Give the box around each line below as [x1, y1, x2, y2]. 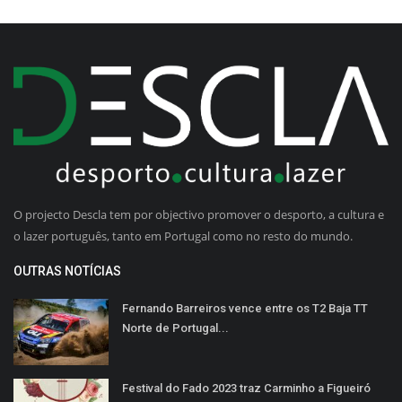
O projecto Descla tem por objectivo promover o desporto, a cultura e [13, 205, 384, 223]
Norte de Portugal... [122, 320, 229, 335]
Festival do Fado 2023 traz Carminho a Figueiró [122, 380, 371, 395]
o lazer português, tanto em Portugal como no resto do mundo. [13, 227, 353, 244]
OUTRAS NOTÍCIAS [13, 263, 121, 278]
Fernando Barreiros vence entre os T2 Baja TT [122, 301, 368, 315]
